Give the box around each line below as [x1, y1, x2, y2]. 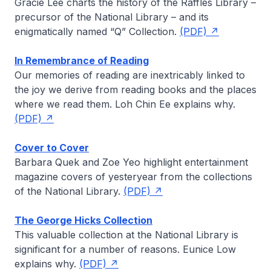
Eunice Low [183, 243, 236, 255]
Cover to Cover [15, 142, 89, 154]
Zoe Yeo [102, 156, 140, 168]
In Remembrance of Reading [15, 54, 149, 67]
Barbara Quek [15, 156, 79, 168]
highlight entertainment [140, 156, 248, 168]
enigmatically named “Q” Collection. [15, 25, 180, 38]
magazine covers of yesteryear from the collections [15, 171, 252, 183]
